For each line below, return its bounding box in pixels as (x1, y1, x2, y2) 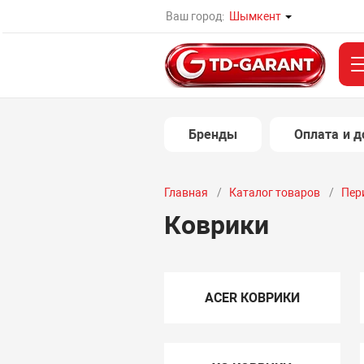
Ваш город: (166, 10, 225, 23)
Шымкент (229, 10, 282, 23)
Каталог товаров (228, 186, 320, 199)
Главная (163, 186, 208, 199)
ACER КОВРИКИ (204, 290, 300, 305)
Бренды (188, 127, 238, 142)
